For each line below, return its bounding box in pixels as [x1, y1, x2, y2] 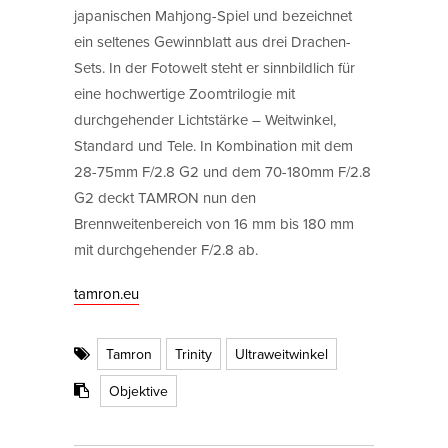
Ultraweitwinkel [235, 344, 328, 365]
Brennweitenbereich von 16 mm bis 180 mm [74, 212, 354, 234]
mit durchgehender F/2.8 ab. [74, 238, 258, 260]
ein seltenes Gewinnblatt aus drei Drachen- [74, 30, 351, 52]
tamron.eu [74, 282, 139, 304]
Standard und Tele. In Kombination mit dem [74, 134, 353, 156]
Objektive [109, 381, 168, 402]
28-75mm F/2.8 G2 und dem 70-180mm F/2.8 [74, 160, 371, 182]
